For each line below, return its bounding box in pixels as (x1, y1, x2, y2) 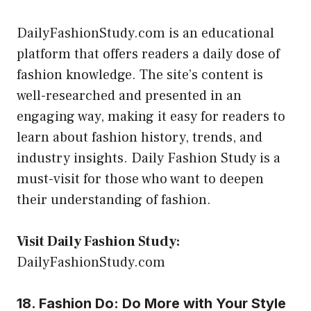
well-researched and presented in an (17, 86, 242, 105)
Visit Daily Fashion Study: (17, 232, 180, 251)
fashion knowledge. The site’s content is (17, 65, 263, 84)
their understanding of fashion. (17, 190, 211, 209)
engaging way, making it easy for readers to (17, 107, 285, 126)
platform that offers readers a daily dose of (17, 44, 280, 63)
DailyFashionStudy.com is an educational (17, 24, 274, 42)
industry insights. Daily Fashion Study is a (17, 149, 280, 167)
